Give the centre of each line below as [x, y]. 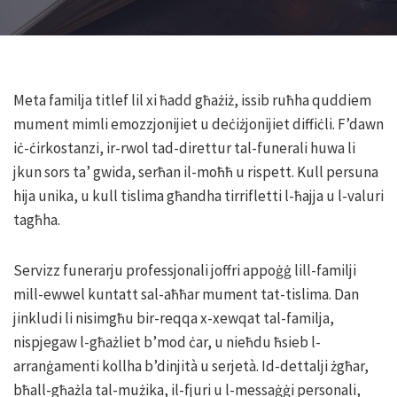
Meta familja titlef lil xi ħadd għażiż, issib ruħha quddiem [192, 100]
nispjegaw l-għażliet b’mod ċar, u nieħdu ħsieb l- [167, 342]
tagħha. [37, 220]
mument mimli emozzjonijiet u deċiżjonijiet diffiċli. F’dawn [198, 124]
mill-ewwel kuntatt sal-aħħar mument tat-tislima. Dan [186, 294]
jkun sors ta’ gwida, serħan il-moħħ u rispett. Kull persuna [196, 172]
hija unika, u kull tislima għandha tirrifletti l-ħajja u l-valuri [198, 196]
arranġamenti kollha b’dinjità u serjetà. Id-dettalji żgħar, [191, 366]
